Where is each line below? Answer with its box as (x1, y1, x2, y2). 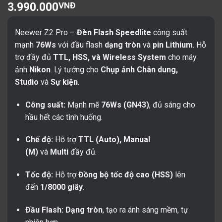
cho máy (166, 52, 197, 62)
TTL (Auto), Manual (78, 135, 150, 145)
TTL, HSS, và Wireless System (53, 52, 166, 62)
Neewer (15, 27, 44, 37)
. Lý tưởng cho (51, 64, 101, 74)
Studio (15, 77, 39, 87)
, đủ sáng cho (149, 100, 195, 110)
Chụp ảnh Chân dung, (101, 64, 178, 74)
